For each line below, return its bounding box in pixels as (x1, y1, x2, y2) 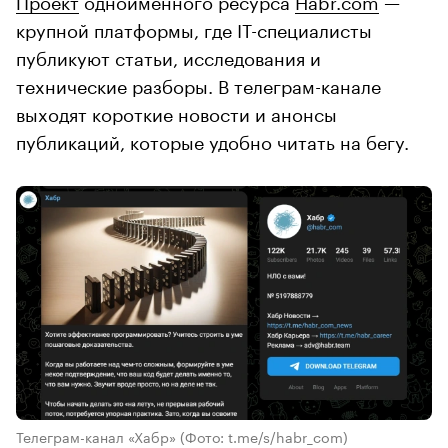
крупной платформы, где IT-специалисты (16, 13, 372, 42)
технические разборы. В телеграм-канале (16, 69, 381, 98)
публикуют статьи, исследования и (16, 41, 321, 70)
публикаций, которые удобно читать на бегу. (16, 125, 409, 154)
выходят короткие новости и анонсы (16, 97, 337, 126)
